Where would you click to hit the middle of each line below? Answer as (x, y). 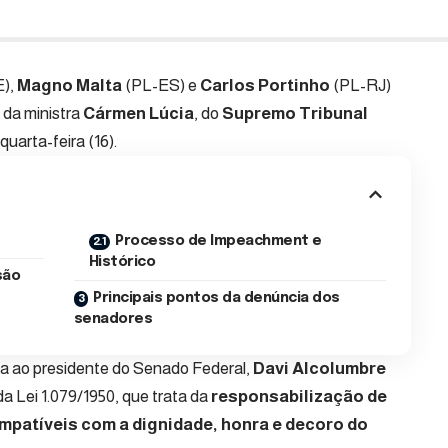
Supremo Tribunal (295, 114)
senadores (113, 319)
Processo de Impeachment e (218, 241)
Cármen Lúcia (137, 114)
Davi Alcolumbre (319, 369)
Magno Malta (69, 86)
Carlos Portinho (265, 86)
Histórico (122, 262)
